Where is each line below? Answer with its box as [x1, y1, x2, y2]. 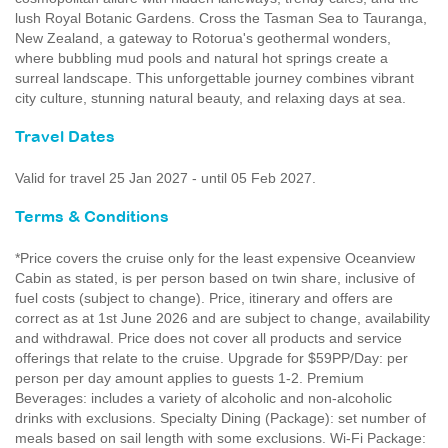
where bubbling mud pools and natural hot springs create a [15, 50, 388, 66]
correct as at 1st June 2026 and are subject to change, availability [15, 310, 430, 326]
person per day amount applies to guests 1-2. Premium [15, 370, 364, 386]
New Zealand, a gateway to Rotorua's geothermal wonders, [15, 30, 391, 46]
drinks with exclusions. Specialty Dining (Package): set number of [15, 410, 426, 426]
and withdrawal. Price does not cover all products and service [15, 330, 402, 346]
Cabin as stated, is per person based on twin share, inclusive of [15, 270, 415, 286]
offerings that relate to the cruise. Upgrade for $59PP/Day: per [15, 350, 408, 366]
